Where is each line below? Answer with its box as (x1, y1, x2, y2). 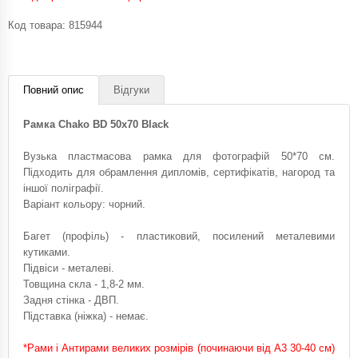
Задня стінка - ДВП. (23, 293, 119, 306)
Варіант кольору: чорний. (23, 197, 145, 210)
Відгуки (113, 83, 149, 96)
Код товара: (8, 18, 69, 31)
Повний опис (23, 83, 84, 96)
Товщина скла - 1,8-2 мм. (23, 277, 145, 290)
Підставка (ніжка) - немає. (23, 309, 149, 322)
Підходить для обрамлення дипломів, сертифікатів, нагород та (23, 165, 335, 178)
